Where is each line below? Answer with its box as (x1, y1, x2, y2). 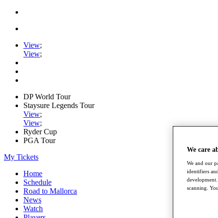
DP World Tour (23, 92, 71, 101)
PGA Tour (23, 136, 55, 145)
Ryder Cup (23, 127, 57, 136)
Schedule (23, 178, 52, 186)
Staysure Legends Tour (23, 101, 94, 109)
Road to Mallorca (23, 187, 77, 195)
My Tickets (4, 153, 38, 161)
